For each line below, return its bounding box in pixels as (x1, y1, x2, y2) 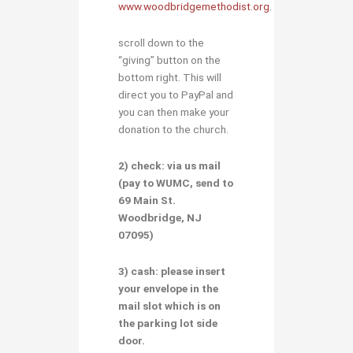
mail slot (118, 299, 165, 312)
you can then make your (118, 105, 229, 118)
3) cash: (118, 264, 158, 277)
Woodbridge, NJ (118, 210, 202, 224)
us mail (184, 158, 221, 172)
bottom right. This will (118, 70, 221, 84)
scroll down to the (118, 35, 204, 49)
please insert (161, 264, 225, 277)
